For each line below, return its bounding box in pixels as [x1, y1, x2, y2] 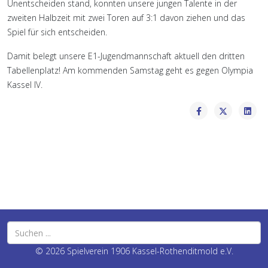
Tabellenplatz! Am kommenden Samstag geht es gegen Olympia [7, 65, 253, 76]
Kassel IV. [7, 79, 47, 90]
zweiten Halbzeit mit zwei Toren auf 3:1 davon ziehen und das [7, 12, 245, 23]
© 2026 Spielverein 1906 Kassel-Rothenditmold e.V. [35, 245, 233, 257]
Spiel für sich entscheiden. [7, 26, 109, 38]
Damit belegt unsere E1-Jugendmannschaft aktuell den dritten [7, 50, 245, 62]
